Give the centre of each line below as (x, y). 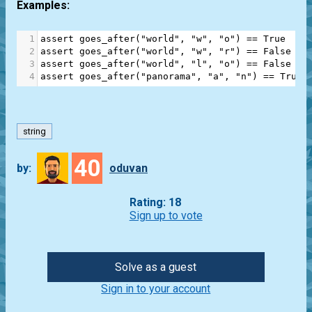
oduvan (128, 169)
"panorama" (169, 76)
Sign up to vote (166, 216)
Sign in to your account (156, 289)
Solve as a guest (156, 267)
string (34, 131)
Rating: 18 (155, 203)
